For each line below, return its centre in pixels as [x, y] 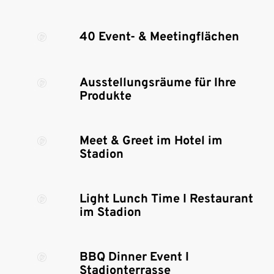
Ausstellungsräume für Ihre [157, 83]
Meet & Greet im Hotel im [151, 141]
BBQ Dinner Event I [134, 257]
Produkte [105, 97]
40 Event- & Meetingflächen [159, 37]
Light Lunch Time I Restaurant [166, 199]
